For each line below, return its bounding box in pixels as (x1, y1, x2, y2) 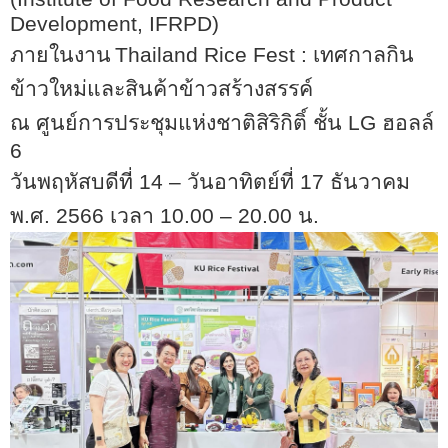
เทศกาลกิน (313, 43, 414, 67)
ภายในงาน (10, 43, 111, 67)
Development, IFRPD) (10, 12, 219, 36)
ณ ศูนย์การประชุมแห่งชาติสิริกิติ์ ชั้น (10, 111, 348, 135)
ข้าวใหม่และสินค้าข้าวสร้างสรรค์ (10, 77, 313, 101)
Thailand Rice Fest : (115, 43, 313, 67)
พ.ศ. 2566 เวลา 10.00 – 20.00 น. (10, 204, 319, 228)
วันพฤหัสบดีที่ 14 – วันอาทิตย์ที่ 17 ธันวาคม (10, 170, 410, 194)
